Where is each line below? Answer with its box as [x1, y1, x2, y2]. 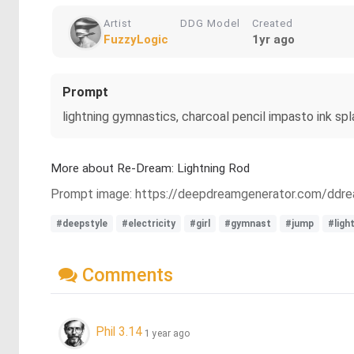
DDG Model [180, 17, 240, 29]
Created [252, 17, 293, 29]
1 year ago [145, 327, 190, 339]
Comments [77, 263, 173, 286]
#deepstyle [56, 218, 107, 229]
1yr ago [252, 32, 295, 47]
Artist [104, 17, 132, 29]
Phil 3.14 [96, 324, 142, 340]
